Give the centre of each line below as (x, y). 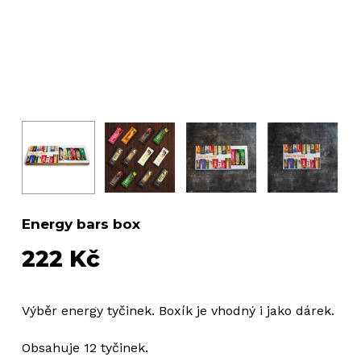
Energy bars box (81, 224)
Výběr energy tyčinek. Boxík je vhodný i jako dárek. (178, 310)
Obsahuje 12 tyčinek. (85, 347)
